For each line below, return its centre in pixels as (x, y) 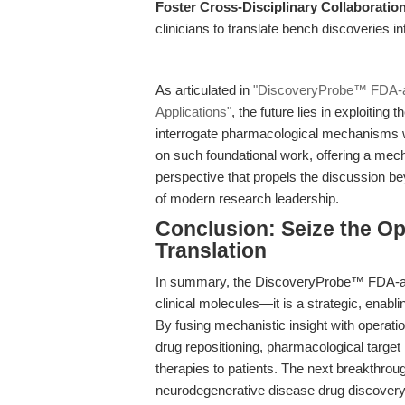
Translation (211, 251)
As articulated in (204, 90)
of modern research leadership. (247, 198)
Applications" (193, 112)
